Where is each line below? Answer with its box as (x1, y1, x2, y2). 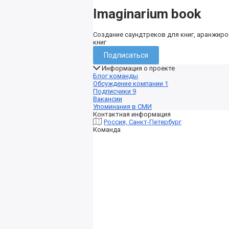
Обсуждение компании (93, 79, 165, 87)
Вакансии (93, 95, 122, 103)
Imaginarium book (93, 6, 201, 22)
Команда (93, 126, 121, 134)
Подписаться (104, 51, 148, 59)
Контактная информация (93, 110, 171, 118)
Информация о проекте (100, 64, 175, 72)
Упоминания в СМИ (93, 102, 152, 110)
